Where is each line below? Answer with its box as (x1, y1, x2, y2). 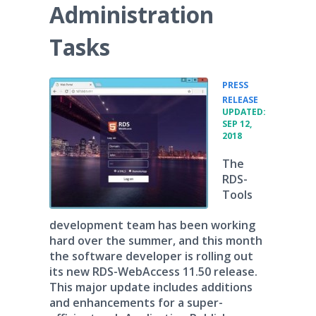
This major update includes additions (49, 279, 253, 295)
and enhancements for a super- (49, 295, 223, 310)
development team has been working (49, 217, 255, 233)
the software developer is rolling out (49, 248, 253, 264)
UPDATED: (222, 106, 266, 118)
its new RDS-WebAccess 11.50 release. (49, 264, 257, 279)
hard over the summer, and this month (49, 233, 262, 248)
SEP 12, (222, 118, 252, 130)
